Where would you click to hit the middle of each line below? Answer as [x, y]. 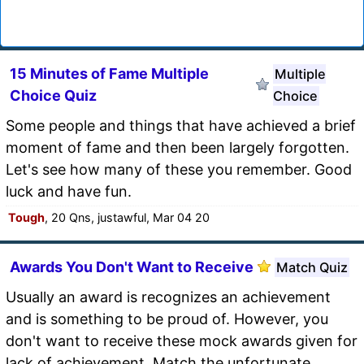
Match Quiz [312, 267]
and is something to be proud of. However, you [167, 318]
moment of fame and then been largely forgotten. [178, 147]
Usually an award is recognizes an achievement [168, 297]
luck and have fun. [69, 191]
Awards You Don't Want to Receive [132, 266]
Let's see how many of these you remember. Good [179, 169]
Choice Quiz [53, 95]
